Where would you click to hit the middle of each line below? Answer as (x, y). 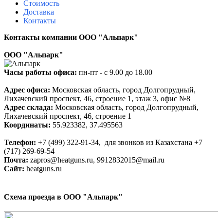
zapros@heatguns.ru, (64, 160)
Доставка (39, 12)
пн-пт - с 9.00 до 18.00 (115, 73)
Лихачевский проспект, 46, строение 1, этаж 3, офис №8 (97, 99)
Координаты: (27, 125)
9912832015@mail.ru (131, 160)
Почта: (17, 160)
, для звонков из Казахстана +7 (151, 143)
